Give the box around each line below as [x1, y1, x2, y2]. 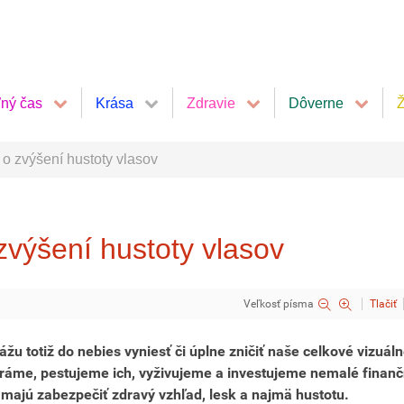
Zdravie [187, 95, 235, 111]
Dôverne [289, 95, 344, 111]
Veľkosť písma [243, 298, 314, 310]
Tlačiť [370, 298, 397, 310]
